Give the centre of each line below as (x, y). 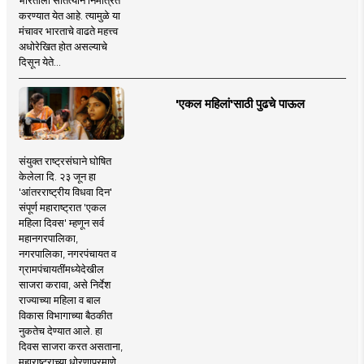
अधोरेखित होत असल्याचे (63, 47)
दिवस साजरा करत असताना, (70, 347)
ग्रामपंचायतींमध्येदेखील (61, 269)
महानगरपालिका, (48, 238)
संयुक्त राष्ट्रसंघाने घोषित (65, 161)
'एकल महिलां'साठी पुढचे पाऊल (240, 104)
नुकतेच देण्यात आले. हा (60, 331)
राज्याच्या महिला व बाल (59, 300)
